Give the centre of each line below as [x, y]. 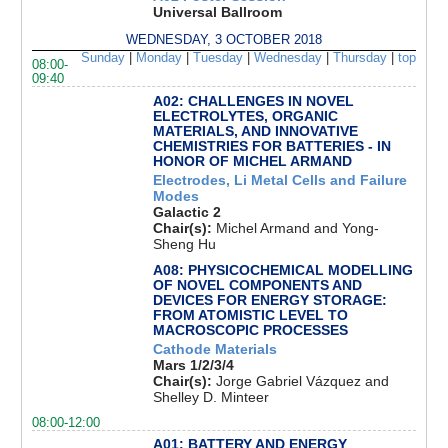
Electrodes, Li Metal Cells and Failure [279, 179]
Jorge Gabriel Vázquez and [302, 380]
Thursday [359, 57]
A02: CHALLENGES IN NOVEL [253, 100]
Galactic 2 [186, 211]
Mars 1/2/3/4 [193, 364]
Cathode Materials [214, 348]
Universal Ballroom [217, 11]
